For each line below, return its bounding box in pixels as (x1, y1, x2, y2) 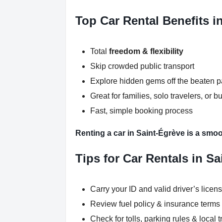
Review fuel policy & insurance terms (90, 200, 220, 209)
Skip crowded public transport (90, 62, 194, 71)
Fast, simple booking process (90, 107, 193, 115)
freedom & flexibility (109, 47, 183, 56)
